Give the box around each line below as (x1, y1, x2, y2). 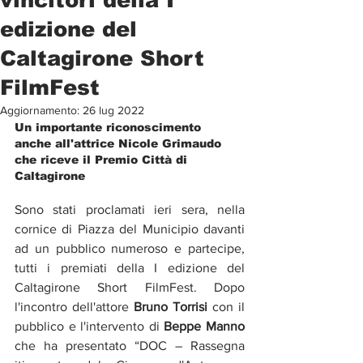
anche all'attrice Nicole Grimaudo (15, 137, 225, 150)
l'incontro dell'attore (15, 300, 134, 314)
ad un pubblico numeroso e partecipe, (15, 241, 245, 255)
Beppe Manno (164, 319, 246, 333)
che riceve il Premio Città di (15, 153, 191, 166)
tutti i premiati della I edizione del (15, 261, 245, 275)
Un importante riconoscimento (15, 121, 205, 134)
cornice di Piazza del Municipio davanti (15, 222, 245, 236)
